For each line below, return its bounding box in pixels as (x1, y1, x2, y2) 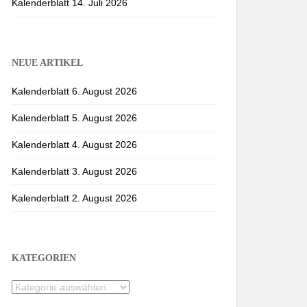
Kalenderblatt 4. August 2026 (12, 139, 137, 150)
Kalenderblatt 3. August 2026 (12, 166, 137, 177)
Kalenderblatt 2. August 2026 (12, 193, 137, 204)
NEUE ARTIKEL (12, 58, 83, 68)
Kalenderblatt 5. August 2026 (12, 112, 137, 123)
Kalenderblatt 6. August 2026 (12, 86, 137, 97)
